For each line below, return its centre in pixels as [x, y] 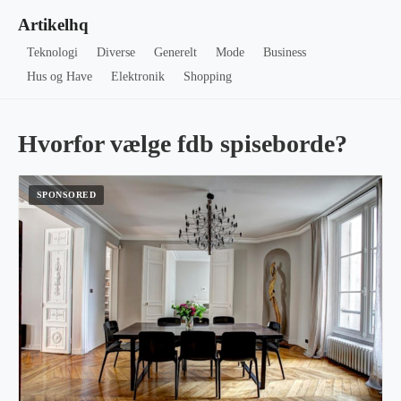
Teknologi [53, 52]
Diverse [116, 52]
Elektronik [138, 77]
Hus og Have [60, 77]
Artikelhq [53, 25]
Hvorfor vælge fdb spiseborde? [183, 144]
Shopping [207, 77]
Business [284, 52]
